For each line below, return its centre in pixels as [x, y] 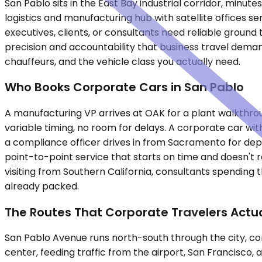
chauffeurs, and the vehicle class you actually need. [123, 61]
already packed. [42, 186]
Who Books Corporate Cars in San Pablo [124, 87]
